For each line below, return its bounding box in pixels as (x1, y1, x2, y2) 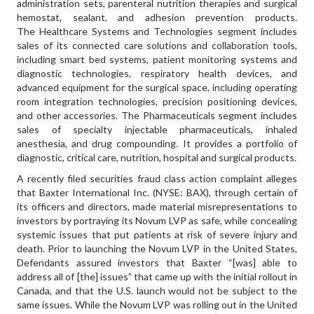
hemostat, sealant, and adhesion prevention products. (17, 11, 297, 23)
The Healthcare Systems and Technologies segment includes (17, 25, 297, 37)
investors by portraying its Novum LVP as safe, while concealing (17, 214, 297, 226)
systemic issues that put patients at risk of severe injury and (17, 228, 297, 240)
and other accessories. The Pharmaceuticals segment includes (17, 109, 297, 121)
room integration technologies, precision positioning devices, (17, 95, 297, 107)
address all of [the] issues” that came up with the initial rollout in (17, 271, 297, 282)
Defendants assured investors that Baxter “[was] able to (17, 257, 297, 268)
